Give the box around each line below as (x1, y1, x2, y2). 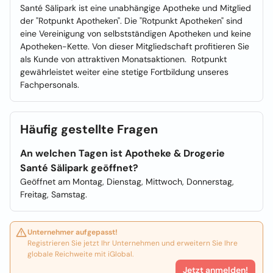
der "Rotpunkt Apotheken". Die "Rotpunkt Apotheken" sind (20, 15, 243, 26)
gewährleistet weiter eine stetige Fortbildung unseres (20, 66, 229, 77)
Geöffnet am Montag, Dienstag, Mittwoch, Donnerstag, (20, 176, 234, 187)
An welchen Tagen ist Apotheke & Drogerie (20, 147, 225, 160)
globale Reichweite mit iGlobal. (27, 249, 133, 259)
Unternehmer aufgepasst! (27, 227, 118, 237)
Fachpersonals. (20, 79, 82, 90)
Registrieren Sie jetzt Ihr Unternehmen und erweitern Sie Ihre (27, 238, 238, 248)
